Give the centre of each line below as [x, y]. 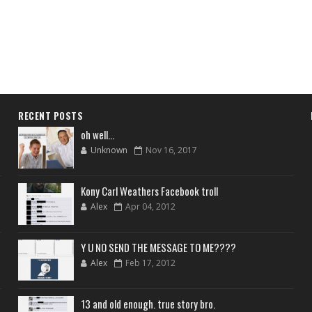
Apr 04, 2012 [151, 206]
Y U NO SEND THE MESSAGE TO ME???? [159, 247]
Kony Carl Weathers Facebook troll [150, 191]
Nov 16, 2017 [172, 150]
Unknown [109, 150]
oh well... [98, 134]
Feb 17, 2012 [151, 263]
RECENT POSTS [51, 116]
